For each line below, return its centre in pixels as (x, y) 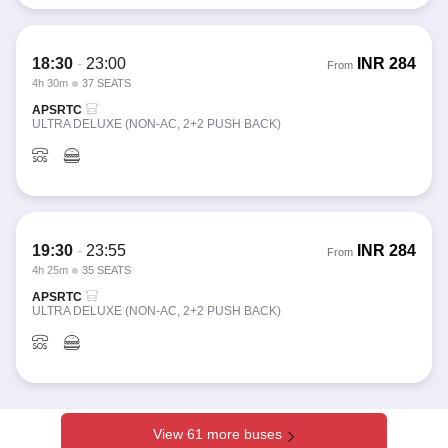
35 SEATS (106, 270)
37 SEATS (106, 83)
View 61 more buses (219, 434)
